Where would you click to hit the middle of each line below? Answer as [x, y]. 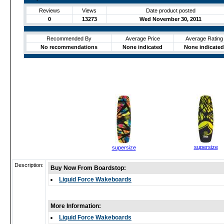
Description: [29, 165]
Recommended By [69, 38]
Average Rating [204, 38]
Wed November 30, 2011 [170, 19]
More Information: [76, 206]
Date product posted [170, 10]
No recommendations [69, 47]
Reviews [49, 10]
